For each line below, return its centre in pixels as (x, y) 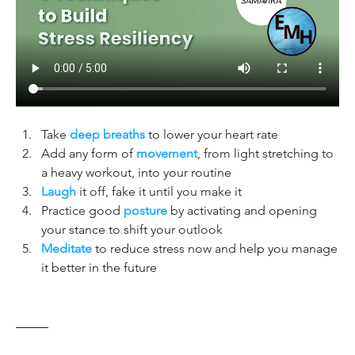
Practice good (82, 211)
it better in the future (99, 268)
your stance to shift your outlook (132, 230)
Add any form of (89, 154)
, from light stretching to (265, 154)
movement (167, 154)
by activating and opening (242, 211)
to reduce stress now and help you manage (215, 249)
